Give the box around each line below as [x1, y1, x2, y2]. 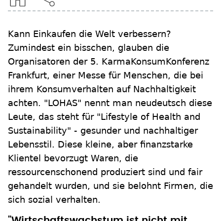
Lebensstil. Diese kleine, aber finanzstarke [8, 139, 193, 149]
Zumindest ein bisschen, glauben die [8, 42, 169, 53]
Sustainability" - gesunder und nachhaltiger [8, 125, 198, 136]
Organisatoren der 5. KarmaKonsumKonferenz [8, 56, 209, 67]
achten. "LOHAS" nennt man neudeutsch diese [8, 98, 212, 108]
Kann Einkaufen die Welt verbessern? [8, 29, 171, 39]
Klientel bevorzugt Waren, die [8, 153, 138, 163]
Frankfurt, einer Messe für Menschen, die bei [8, 70, 203, 80]
